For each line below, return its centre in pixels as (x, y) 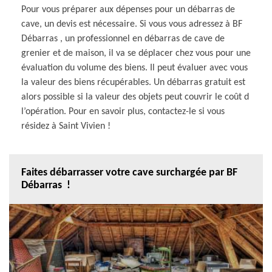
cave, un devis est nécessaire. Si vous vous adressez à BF (132, 24)
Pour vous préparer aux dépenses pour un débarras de (128, 9)
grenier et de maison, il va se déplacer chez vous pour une (136, 53)
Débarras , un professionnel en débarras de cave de (123, 39)
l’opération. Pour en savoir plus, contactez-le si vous (123, 111)
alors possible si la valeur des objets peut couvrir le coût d (135, 97)
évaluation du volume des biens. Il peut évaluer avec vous (134, 68)
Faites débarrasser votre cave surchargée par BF (129, 172)
